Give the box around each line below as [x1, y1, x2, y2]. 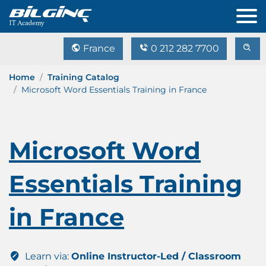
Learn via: [23, 251, 71, 262]
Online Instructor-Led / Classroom [71, 251, 241, 262]
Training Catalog [47, 72, 119, 83]
